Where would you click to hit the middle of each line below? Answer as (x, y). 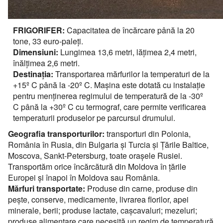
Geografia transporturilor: (56, 134)
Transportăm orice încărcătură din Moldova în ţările (97, 167)
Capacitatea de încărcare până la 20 (131, 30)
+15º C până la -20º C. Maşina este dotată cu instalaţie (109, 85)
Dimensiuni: (36, 52)
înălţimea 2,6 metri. (46, 63)
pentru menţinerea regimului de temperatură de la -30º (108, 96)
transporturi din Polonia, (148, 134)
